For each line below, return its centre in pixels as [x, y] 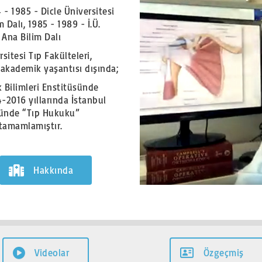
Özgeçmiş [223, 252]
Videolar [52, 252]
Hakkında [53, 170]
